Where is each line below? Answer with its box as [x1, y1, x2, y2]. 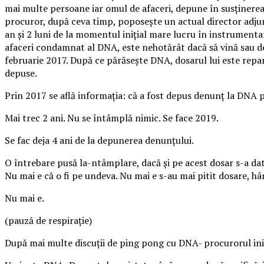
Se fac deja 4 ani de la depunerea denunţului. [5, 133, 194, 147]
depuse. [5, 66, 37, 80]
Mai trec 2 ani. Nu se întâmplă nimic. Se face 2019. [5, 111, 219, 124]
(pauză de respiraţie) [5, 213, 92, 227]
